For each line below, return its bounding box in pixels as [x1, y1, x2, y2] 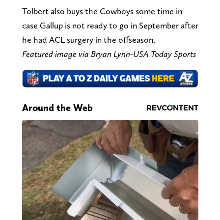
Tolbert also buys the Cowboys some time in [22, 6, 182, 17]
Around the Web [22, 102, 93, 114]
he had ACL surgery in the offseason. [22, 34, 155, 45]
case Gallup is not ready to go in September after [22, 20, 198, 31]
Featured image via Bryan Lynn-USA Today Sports [22, 49, 196, 59]
